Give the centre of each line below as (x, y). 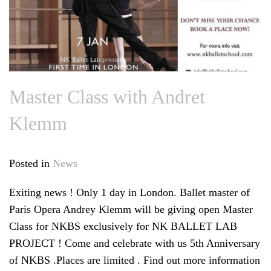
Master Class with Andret (107, 97)
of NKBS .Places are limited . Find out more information (135, 260)
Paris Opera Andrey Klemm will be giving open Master (131, 210)
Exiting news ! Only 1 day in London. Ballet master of (129, 193)
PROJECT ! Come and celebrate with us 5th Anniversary (135, 243)
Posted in (31, 164)
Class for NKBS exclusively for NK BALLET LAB (123, 227)
